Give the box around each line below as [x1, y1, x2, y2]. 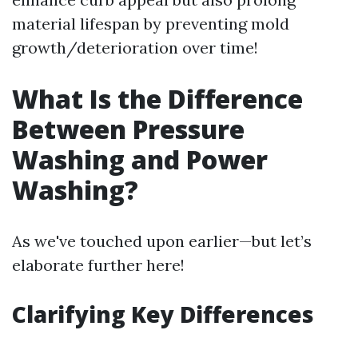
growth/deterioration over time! [12, 38, 258, 58]
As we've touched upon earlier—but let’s [12, 231, 312, 251]
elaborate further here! [12, 255, 185, 275]
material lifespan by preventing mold [12, 14, 289, 34]
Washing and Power [12, 142, 268, 177]
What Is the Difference [12, 82, 303, 116]
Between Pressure [12, 112, 245, 146]
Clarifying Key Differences [12, 299, 314, 329]
